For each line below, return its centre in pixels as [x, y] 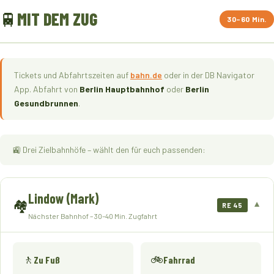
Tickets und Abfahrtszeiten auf [72, 75]
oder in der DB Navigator [208, 75]
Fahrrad [179, 259]
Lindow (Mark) [64, 198]
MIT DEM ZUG [57, 19]
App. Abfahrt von [47, 89]
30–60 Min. [247, 19]
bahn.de [146, 75]
